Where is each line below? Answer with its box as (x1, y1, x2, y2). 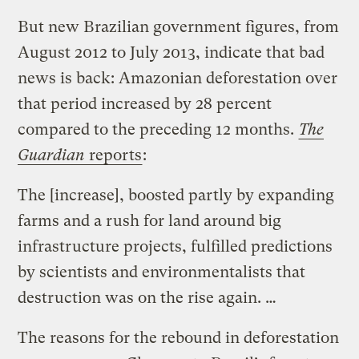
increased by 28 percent (101, 94, 272, 113)
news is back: (18, 68, 119, 87)
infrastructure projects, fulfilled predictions (18, 236, 333, 256)
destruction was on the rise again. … (18, 288, 277, 307)
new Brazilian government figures (48, 17, 296, 36)
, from (295, 17, 340, 36)
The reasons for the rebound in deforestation (18, 328, 340, 347)
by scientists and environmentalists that (18, 262, 306, 281)
